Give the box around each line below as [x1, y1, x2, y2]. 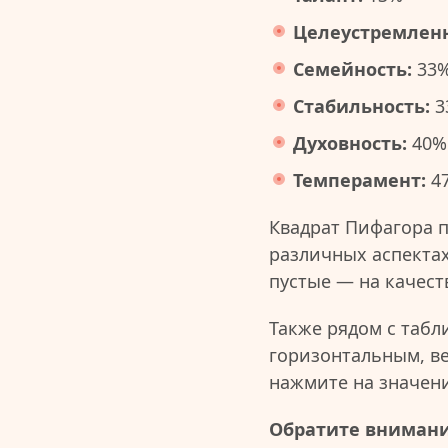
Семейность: [293, 57, 412, 82]
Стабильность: [293, 94, 430, 119]
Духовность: [293, 131, 407, 156]
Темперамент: [293, 168, 426, 193]
